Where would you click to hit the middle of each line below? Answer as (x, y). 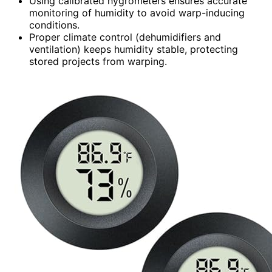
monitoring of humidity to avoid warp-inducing (137, 12)
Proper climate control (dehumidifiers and (125, 37)
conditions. (54, 25)
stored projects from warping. (98, 61)
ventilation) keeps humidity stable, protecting (134, 49)
